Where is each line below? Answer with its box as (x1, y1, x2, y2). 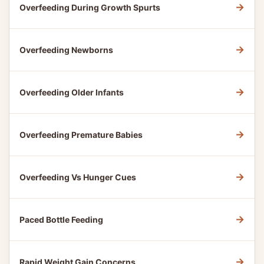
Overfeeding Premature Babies (19, 130, 143, 140)
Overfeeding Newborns (19, 45, 113, 55)
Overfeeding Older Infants (19, 87, 124, 97)
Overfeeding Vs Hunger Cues (19, 172, 136, 182)
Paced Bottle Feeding (19, 214, 103, 225)
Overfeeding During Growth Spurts (19, 2, 160, 12)
